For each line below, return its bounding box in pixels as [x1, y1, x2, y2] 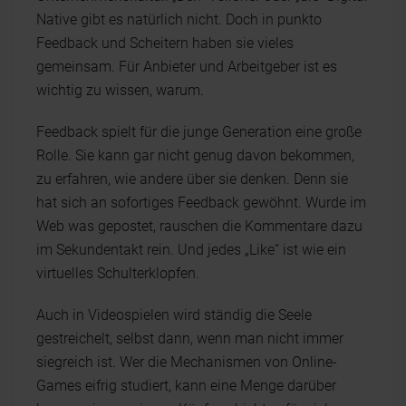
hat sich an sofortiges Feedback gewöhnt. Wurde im [36, 194, 366, 211]
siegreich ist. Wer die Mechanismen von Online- [36, 353, 337, 371]
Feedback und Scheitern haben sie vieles [36, 34, 294, 52]
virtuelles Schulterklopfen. [36, 265, 199, 282]
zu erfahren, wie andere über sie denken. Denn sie [36, 170, 348, 188]
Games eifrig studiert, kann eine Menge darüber [36, 377, 336, 394]
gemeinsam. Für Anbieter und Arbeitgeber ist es [36, 58, 337, 75]
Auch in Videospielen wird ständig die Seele [36, 306, 312, 324]
